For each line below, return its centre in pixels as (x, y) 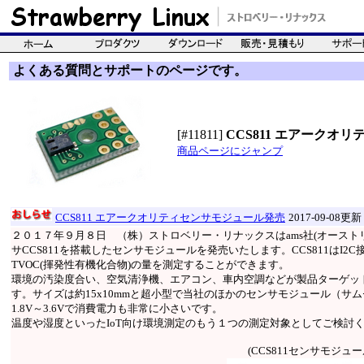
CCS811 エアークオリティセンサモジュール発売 (170, 217)
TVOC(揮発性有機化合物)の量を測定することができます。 (150, 264)
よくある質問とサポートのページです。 (130, 70)
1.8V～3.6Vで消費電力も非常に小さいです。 (117, 308)
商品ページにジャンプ (230, 151)
